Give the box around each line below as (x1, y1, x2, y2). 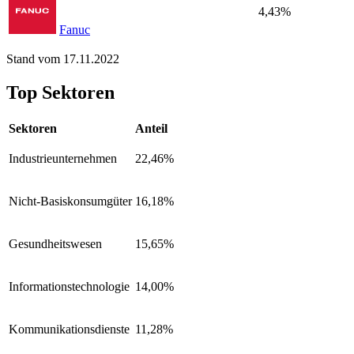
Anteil (135, 121, 168, 135)
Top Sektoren (6, 81, 115, 103)
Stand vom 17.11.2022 (6, 52, 119, 66)
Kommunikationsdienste (9, 322, 130, 336)
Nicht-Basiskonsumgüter (9, 194, 132, 208)
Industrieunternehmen (9, 151, 117, 165)
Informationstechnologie (9, 279, 130, 293)
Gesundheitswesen (9, 236, 102, 250)
